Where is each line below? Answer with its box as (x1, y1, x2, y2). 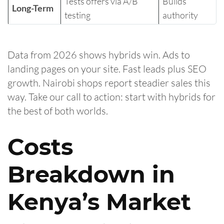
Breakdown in (7, 159, 175, 188)
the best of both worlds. (7, 104, 108, 117)
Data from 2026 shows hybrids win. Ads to (7, 48, 190, 61)
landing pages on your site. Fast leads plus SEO (7, 62, 206, 75)
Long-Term (11, 2, 53, 13)
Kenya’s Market (7, 187, 191, 216)
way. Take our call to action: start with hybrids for (7, 90, 215, 103)
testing (64, 9, 90, 20)
